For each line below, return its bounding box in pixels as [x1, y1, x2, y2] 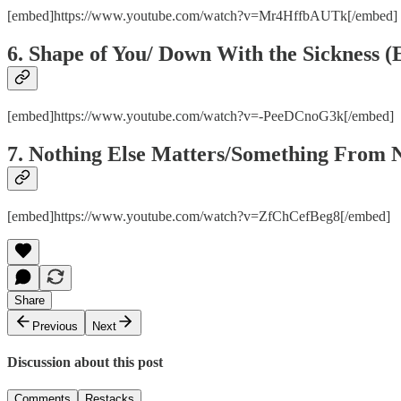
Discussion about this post [7, 354, 163, 370]
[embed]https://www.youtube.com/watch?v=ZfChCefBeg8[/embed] [7, 208, 390, 224]
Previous [32, 319, 78, 333]
